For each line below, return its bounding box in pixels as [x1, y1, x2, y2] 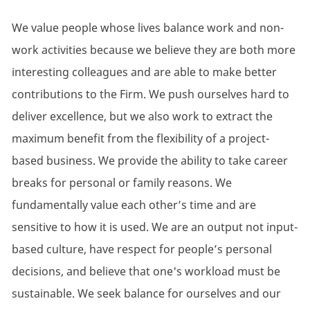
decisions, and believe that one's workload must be [11, 264, 280, 280]
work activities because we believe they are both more [11, 42, 295, 58]
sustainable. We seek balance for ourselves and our [11, 286, 281, 302]
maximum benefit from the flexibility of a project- [11, 131, 269, 147]
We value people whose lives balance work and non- [11, 20, 284, 36]
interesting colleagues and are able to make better [11, 64, 277, 80]
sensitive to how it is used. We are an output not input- [11, 219, 298, 235]
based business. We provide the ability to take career [11, 153, 288, 169]
